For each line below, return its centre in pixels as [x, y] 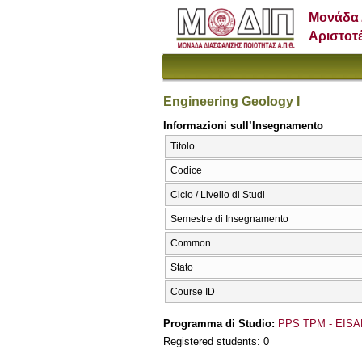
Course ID [193, 292]
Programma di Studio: [221, 323]
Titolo [183, 147]
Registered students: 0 [216, 342]
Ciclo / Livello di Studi [218, 195]
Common [191, 244]
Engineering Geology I [232, 101]
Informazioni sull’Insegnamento [243, 125]
